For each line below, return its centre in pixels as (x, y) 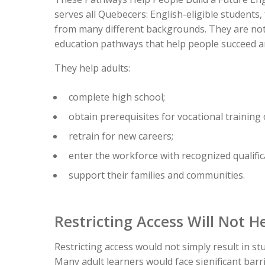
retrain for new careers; (121, 136)
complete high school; (117, 97)
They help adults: (92, 68)
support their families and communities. (157, 175)
